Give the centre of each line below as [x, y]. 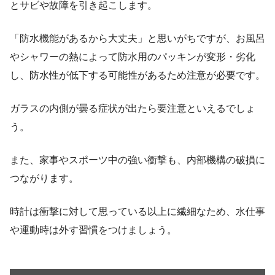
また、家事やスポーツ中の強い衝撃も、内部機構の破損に [137, 160]
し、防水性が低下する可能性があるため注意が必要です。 [137, 75]
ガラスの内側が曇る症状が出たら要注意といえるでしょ [133, 108]
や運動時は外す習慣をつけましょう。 [93, 230]
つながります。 [44, 178]
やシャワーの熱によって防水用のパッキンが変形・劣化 [133, 56]
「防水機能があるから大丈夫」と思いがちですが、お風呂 [137, 38]
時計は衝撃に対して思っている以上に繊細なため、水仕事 [137, 211]
